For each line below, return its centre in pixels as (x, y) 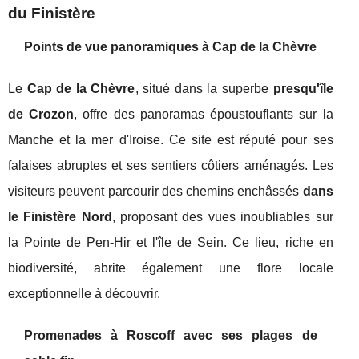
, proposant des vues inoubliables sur (222, 217)
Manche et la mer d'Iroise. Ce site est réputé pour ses (171, 140)
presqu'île (303, 89)
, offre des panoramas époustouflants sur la (204, 115)
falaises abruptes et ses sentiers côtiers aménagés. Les (171, 166)
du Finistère (52, 14)
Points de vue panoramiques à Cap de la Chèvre (170, 47)
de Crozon (41, 115)
